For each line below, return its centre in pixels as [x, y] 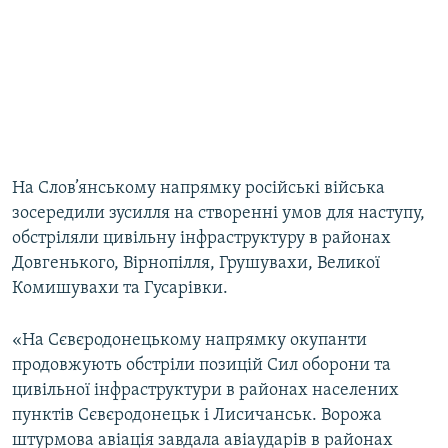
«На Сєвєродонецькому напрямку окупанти [189, 341]
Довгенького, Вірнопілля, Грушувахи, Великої [196, 264]
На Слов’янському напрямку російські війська [198, 189]
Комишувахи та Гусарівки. [120, 289]
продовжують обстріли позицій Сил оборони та [201, 366]
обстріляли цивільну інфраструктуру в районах [201, 239]
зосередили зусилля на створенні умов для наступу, [218, 214]
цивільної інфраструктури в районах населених [205, 391]
